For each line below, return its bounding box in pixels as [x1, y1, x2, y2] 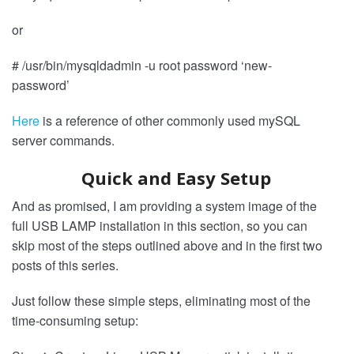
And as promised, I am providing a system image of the [12, 196, 317, 215]
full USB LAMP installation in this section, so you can [12, 216, 307, 235]
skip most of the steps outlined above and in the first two [12, 235, 322, 254]
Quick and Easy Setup [81, 165, 271, 190]
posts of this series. [12, 255, 119, 274]
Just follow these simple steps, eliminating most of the [12, 291, 311, 310]
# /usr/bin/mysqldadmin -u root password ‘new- [12, 55, 272, 74]
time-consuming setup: [12, 311, 138, 330]
